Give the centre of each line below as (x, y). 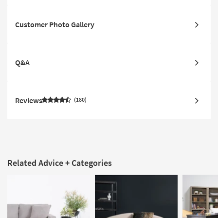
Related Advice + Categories (60, 163)
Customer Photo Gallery (55, 24)
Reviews (29, 100)
